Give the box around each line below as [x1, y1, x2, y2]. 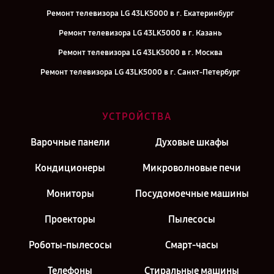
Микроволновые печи [143, 162, 241, 174]
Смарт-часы [165, 239, 218, 251]
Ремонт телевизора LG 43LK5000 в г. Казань [58, 28, 222, 38]
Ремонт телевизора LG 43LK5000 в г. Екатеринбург [46, 9, 234, 18]
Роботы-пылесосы [28, 239, 112, 251]
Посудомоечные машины [135, 188, 249, 199]
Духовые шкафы [155, 136, 229, 148]
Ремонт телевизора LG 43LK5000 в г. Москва [57, 48, 223, 57]
